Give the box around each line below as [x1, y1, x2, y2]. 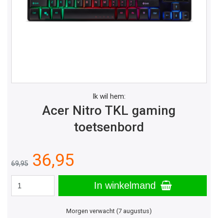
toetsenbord [74, 120, 144, 135]
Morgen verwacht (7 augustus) [66, 207, 152, 215]
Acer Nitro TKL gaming [42, 103, 176, 118]
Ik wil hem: [92, 92, 126, 101]
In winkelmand [93, 180, 159, 191]
